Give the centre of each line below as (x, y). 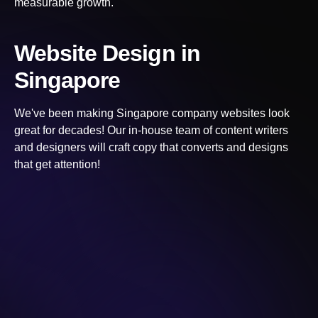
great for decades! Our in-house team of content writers (151, 131)
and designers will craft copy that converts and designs (151, 148)
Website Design (98, 54)
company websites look (229, 114)
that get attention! (57, 165)
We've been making (65, 114)
